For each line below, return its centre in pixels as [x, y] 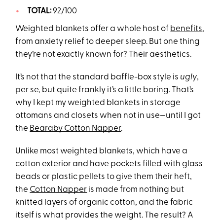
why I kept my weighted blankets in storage [98, 103]
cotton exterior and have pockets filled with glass [109, 164]
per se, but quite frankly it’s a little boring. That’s [105, 90]
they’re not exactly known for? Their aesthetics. [104, 55]
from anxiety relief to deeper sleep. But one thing [108, 42]
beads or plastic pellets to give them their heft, [104, 177]
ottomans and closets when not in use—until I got [108, 116]
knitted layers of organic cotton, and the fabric [104, 203]
